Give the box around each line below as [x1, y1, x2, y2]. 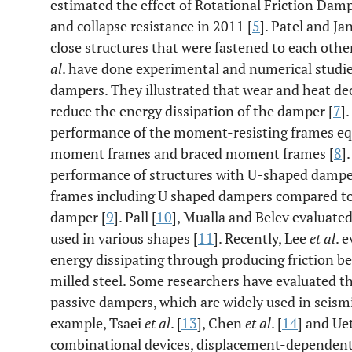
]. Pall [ [114, 207, 156, 226]
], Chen [197, 313, 245, 332]
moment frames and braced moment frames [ [50, 144, 334, 163]
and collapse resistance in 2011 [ [50, 16, 252, 35]
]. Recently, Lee [214, 229, 310, 247]
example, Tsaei [50, 313, 145, 332]
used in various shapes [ [50, 229, 198, 247]
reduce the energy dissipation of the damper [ [50, 101, 333, 120]
